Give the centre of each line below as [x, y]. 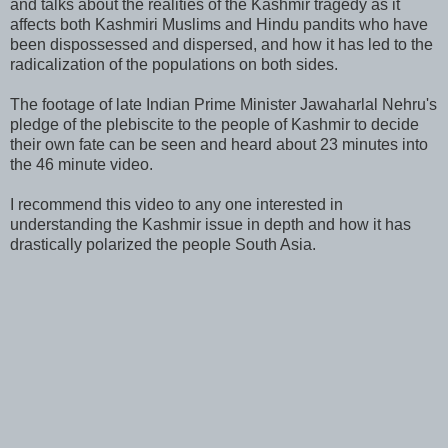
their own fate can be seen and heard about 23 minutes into [219, 144]
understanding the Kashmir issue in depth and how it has [210, 224]
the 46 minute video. [81, 164]
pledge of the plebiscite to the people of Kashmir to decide [214, 124]
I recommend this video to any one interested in [176, 204]
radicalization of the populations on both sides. [174, 64]
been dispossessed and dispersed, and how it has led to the [221, 44]
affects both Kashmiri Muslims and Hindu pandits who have [219, 24]
